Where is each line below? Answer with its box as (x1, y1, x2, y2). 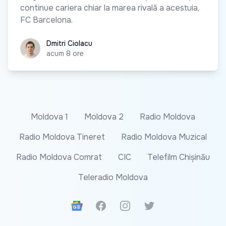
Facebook (94, 199, 132, 210)
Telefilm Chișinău (147, 151, 210, 162)
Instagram (119, 199, 155, 210)
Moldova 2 (84, 111, 124, 122)
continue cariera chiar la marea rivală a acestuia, (20, 2, 199, 13)
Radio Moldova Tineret (19, 131, 105, 142)
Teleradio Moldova (78, 172, 148, 183)
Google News (70, 199, 121, 210)
